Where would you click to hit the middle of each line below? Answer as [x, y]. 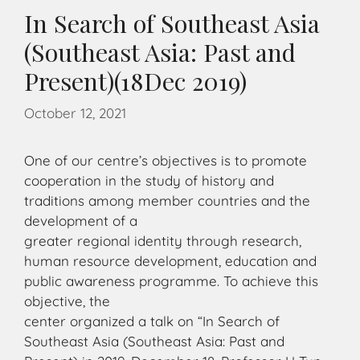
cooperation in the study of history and [149, 180]
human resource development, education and [170, 260]
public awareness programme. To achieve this [171, 280]
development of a [81, 220]
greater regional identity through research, [163, 240]
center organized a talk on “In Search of [152, 321]
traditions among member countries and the [167, 200]
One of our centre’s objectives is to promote [166, 160]
